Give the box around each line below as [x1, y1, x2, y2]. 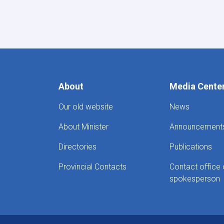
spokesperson [169, 173, 220, 183]
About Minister [58, 121, 108, 131]
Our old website [58, 101, 113, 111]
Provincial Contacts [58, 161, 126, 171]
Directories [58, 141, 96, 151]
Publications [169, 141, 212, 151]
